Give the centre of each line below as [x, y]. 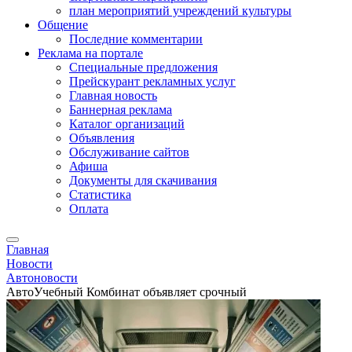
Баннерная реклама [121, 110]
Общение [63, 25]
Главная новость [113, 95]
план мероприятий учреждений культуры [180, 11]
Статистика [100, 194]
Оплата [89, 209]
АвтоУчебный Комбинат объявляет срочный [126, 292]
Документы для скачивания [143, 180]
